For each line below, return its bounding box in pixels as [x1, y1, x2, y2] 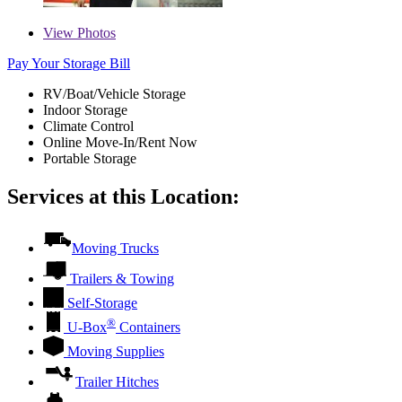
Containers [116, 319, 180, 336]
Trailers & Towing [70, 271, 174, 287]
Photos [74, 24, 116, 40]
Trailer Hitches [75, 374, 159, 390]
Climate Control [43, 118, 134, 134]
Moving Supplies [67, 344, 164, 360]
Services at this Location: [7, 184, 240, 208]
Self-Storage [67, 295, 137, 311]
